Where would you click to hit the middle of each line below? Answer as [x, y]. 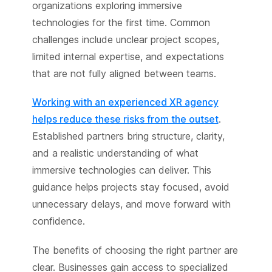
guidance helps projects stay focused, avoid [131, 187]
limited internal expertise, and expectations [128, 57]
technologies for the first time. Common [121, 23]
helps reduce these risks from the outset [125, 119]
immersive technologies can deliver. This [121, 170]
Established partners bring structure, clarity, [128, 136]
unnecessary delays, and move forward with [131, 204]
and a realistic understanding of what [115, 153]
